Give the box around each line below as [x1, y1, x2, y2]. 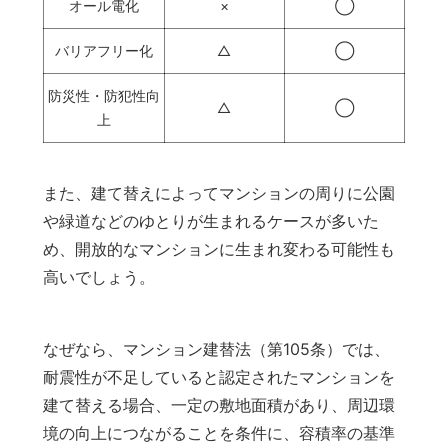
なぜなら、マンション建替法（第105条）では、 [42, 339, 390, 360]
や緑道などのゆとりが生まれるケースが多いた [42, 211, 379, 232]
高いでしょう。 [42, 267, 155, 288]
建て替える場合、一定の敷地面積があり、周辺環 [42, 395, 395, 416]
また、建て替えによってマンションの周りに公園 [42, 183, 395, 204]
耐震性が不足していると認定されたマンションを [42, 367, 395, 388]
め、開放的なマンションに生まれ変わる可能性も [42, 239, 395, 260]
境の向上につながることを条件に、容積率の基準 [42, 423, 395, 444]
